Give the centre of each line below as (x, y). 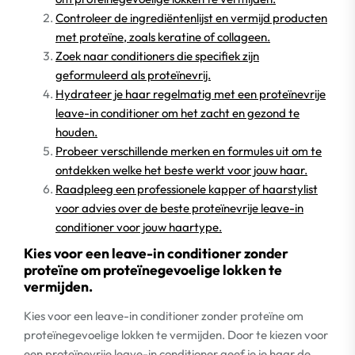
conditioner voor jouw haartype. (139, 227)
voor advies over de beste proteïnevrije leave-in (179, 208)
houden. (76, 132)
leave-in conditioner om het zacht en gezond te (177, 113)
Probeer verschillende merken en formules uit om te (189, 151)
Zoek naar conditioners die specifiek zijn (157, 56)
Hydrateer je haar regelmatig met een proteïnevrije (191, 94)
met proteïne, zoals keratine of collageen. (163, 37)
